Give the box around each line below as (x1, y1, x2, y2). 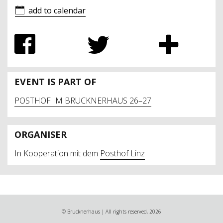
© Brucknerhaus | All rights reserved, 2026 (62, 208, 161, 215)
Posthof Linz (100, 147, 145, 159)
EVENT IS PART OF (14, 75, 96, 88)
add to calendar (28, 4, 86, 16)
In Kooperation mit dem (14, 147, 100, 159)
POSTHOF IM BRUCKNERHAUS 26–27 (14, 95, 151, 106)
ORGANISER (14, 128, 67, 140)
